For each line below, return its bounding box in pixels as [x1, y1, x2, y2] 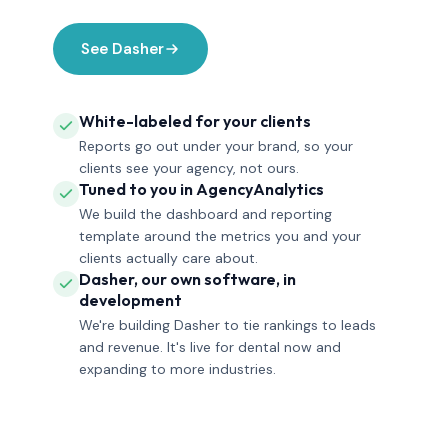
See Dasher [81, 39, 164, 59]
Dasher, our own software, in [79, 269, 296, 289]
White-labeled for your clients [79, 111, 311, 131]
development [79, 290, 182, 310]
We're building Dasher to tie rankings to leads [79, 316, 376, 334]
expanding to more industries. [79, 360, 276, 378]
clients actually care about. [79, 249, 258, 267]
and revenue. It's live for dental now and [79, 338, 341, 356]
